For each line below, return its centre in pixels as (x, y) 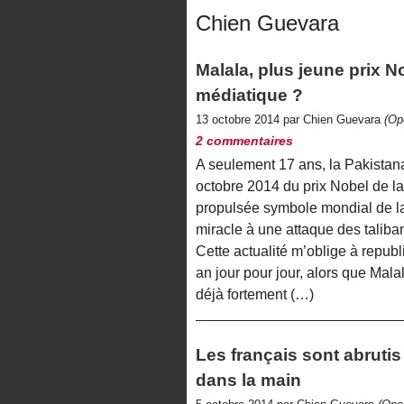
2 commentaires (244, 140)
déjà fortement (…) (255, 294)
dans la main (248, 380)
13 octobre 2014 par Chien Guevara (290, 119)
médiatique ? (249, 95)
